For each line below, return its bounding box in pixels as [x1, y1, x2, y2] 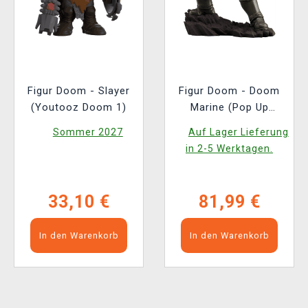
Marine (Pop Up [190, 101, 269, 114]
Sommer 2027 [52, 126, 123, 138]
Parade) [209, 118, 250, 131]
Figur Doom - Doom [179, 85, 280, 98]
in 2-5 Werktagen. [186, 143, 273, 155]
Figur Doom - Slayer [27, 85, 130, 98]
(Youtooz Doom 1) [31, 101, 126, 114]
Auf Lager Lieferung [188, 126, 289, 138]
